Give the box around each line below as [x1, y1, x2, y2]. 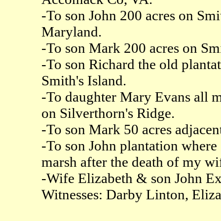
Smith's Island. [41, 72, 126, 88]
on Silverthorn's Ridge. [41, 105, 175, 121]
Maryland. [41, 23, 102, 39]
